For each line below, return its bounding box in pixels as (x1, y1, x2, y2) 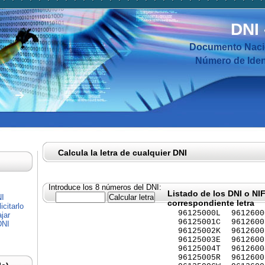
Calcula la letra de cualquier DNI (58, 148, 187, 157)
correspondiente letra (167, 198, 254, 208)
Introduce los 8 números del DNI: (49, 183, 161, 192)
